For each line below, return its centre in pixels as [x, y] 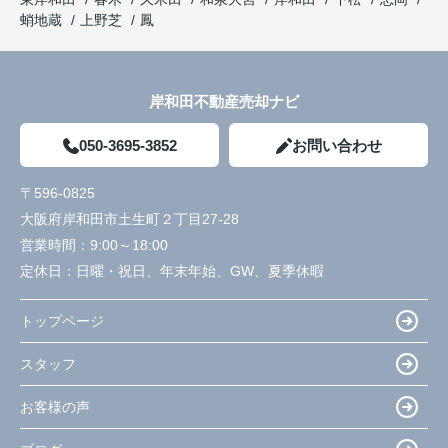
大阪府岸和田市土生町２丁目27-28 [131, 219]
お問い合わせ [336, 146]
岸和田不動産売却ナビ [224, 102]
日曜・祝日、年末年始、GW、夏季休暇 [200, 271]
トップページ [62, 320]
